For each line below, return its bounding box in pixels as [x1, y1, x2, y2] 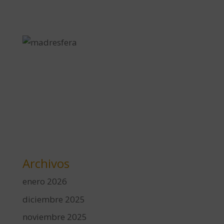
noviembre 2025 [22, 211, 87, 222]
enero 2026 [22, 175, 67, 187]
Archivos [22, 155, 69, 171]
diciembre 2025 [22, 193, 85, 205]
